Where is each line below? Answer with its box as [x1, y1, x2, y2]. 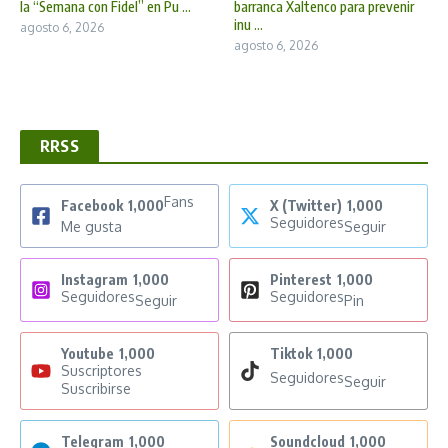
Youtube [61, 344, 114, 362]
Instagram [61, 270, 128, 288]
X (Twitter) [270, 196, 342, 214]
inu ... [234, 15, 263, 33]
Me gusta [61, 217, 122, 235]
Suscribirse [61, 379, 131, 397]
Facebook [61, 196, 123, 214]
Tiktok [270, 344, 312, 362]
